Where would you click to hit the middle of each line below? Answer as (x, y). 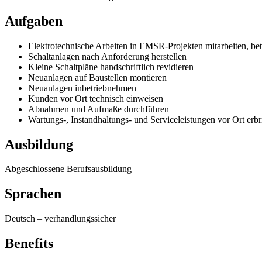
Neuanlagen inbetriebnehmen (82, 88)
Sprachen (33, 194)
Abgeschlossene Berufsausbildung (68, 169)
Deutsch (20, 219)
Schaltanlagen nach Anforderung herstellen (107, 56)
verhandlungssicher (80, 219)
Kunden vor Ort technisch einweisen (96, 98)
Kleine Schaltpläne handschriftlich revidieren (111, 67)
